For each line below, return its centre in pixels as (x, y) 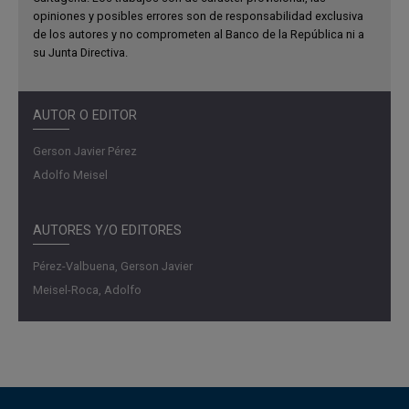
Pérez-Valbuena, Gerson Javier (113, 266)
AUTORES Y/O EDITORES (107, 230)
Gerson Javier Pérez (85, 151)
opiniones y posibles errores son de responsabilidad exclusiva (198, 16)
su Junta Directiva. (80, 52)
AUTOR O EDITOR (85, 115)
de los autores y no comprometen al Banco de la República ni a (199, 34)
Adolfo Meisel (70, 174)
